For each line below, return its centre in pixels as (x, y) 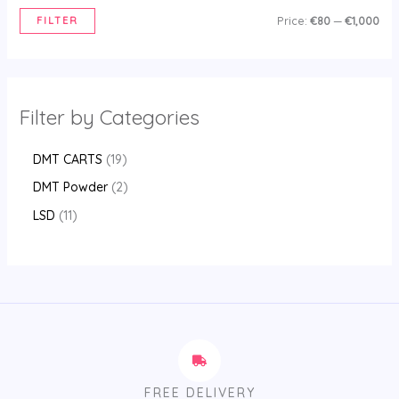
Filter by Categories (109, 117)
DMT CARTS (67, 159)
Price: (294, 20)
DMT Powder (70, 187)
